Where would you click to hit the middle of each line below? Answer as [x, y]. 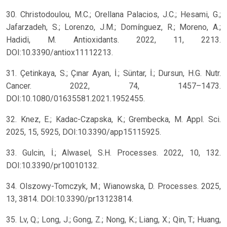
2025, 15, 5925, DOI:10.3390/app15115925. [84, 132]
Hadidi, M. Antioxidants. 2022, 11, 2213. [113, 40]
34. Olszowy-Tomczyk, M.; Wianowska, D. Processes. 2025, [113, 186]
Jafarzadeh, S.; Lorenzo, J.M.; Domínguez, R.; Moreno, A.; [113, 27]
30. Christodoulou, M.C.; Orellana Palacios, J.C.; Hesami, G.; [113, 15]
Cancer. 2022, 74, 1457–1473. [113, 86]
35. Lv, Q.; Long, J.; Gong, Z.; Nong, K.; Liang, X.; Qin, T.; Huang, [113, 220]
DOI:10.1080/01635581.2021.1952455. [75, 99]
